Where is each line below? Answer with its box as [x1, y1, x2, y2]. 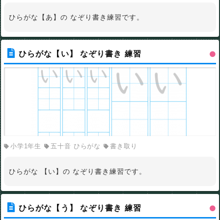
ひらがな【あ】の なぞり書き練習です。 [9, 13, 144, 21]
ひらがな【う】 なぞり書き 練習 [19, 203, 141, 212]
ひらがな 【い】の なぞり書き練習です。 [9, 167, 146, 175]
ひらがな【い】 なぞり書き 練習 [19, 49, 141, 58]
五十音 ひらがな [50, 142, 101, 150]
